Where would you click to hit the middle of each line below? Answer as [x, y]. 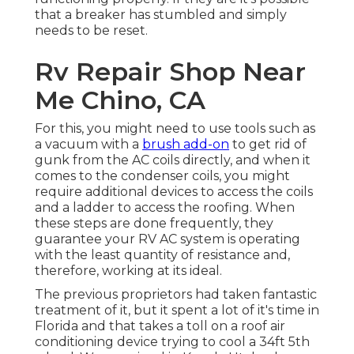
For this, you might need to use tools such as [175, 129]
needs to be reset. [91, 31]
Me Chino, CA [120, 100]
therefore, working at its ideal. [128, 271]
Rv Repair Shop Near [170, 72]
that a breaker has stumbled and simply [161, 15]
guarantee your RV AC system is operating [168, 239]
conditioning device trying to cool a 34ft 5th [172, 342]
